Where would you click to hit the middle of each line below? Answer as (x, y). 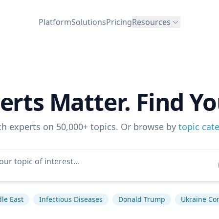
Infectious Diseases (71, 199)
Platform (55, 22)
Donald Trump (142, 199)
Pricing (119, 22)
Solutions (89, 22)
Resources (151, 22)
